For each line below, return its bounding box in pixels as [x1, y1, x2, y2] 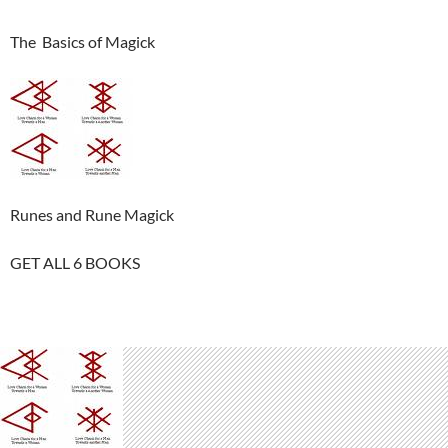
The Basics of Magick [10, 32, 155, 51]
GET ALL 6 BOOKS [10, 253, 140, 272]
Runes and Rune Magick [10, 205, 174, 224]
